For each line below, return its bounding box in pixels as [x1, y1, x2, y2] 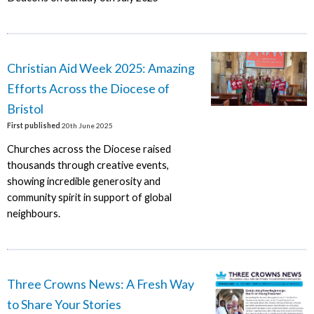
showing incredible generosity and [6, 175, 161, 187]
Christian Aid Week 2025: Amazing [6, 60, 195, 76]
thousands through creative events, [6, 158, 169, 171]
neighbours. [6, 207, 60, 219]
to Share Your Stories [6, 296, 121, 312]
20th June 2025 [60, 121, 113, 130]
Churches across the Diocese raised [6, 142, 171, 155]
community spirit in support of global [6, 191, 172, 203]
